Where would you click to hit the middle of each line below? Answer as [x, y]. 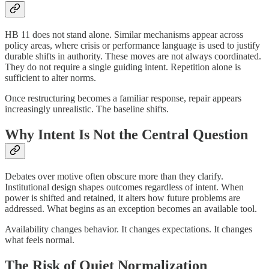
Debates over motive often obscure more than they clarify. [114, 177]
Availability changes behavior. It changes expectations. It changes [128, 229]
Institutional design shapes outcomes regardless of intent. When [124, 187]
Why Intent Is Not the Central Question [126, 135]
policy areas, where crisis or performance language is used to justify [132, 46]
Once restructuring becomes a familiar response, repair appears [123, 98]
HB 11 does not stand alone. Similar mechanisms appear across [124, 35]
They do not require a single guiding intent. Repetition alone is [123, 67]
